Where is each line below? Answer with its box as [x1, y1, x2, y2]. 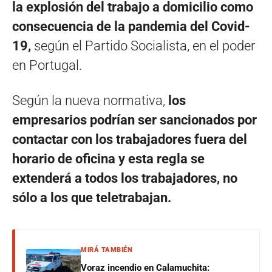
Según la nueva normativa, [12, 92, 168, 108]
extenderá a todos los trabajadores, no [12, 170, 237, 186]
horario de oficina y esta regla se [12, 151, 205, 166]
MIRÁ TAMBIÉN [81, 245, 132, 254]
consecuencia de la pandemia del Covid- [12, 18, 250, 34]
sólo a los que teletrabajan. [12, 189, 171, 205]
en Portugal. [12, 57, 82, 73]
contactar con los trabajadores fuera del [12, 131, 247, 147]
